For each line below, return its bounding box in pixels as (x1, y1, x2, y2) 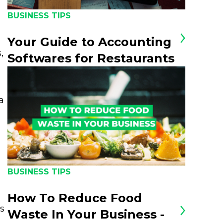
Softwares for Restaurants (7, 51, 175, 65)
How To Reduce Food (7, 191, 143, 205)
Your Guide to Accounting (7, 35, 172, 49)
